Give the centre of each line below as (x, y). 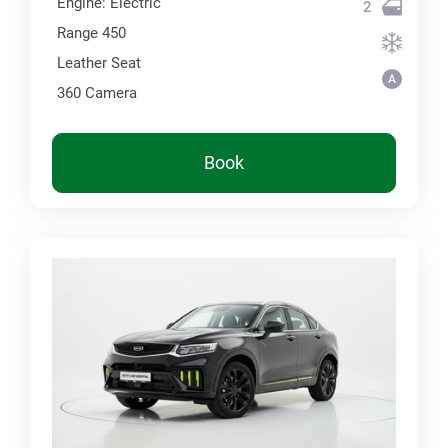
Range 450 (91, 33)
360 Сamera (97, 93)
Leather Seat (99, 63)
